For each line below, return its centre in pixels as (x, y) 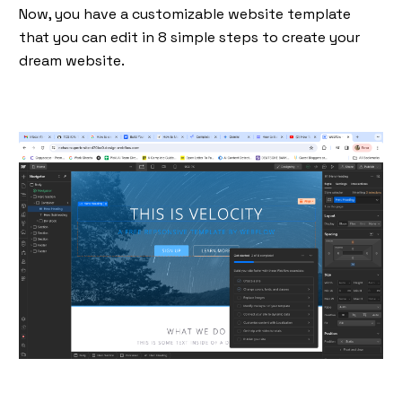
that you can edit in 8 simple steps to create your (189, 37)
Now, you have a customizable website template (185, 13)
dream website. (74, 60)
